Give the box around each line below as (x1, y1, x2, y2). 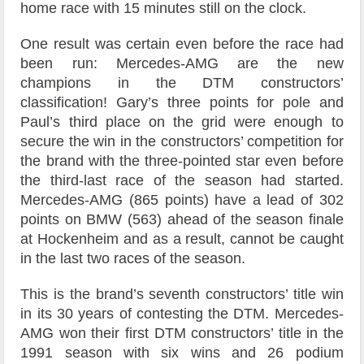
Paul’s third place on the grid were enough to (20, 114, 344, 131)
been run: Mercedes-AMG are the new (20, 55, 344, 72)
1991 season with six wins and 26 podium (20, 344, 344, 362)
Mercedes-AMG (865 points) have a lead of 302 (20, 192, 344, 209)
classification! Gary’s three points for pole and (20, 94, 344, 111)
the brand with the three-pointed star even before (20, 153, 344, 170)
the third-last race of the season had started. (20, 172, 344, 189)
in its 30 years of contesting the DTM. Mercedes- (20, 305, 344, 323)
